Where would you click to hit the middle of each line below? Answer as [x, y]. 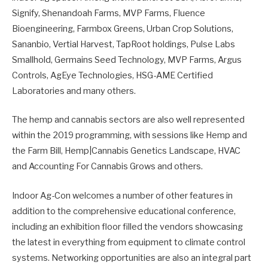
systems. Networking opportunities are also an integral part [132, 258]
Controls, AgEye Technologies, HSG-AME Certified [112, 76]
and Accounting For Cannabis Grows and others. [107, 167]
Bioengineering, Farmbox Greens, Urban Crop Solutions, [123, 29]
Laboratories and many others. [74, 91]
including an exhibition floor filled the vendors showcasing [127, 226]
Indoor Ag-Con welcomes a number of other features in [122, 195]
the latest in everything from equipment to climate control [129, 242]
